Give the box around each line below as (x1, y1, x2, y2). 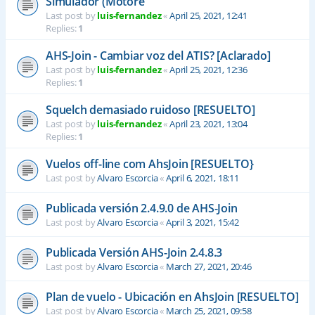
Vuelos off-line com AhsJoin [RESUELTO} (46, 156, 254, 172)
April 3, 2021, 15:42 (165, 216, 239, 229)
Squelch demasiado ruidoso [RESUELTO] (46, 102, 255, 117)
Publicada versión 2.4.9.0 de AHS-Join (46, 200, 238, 216)
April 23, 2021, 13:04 (169, 117, 247, 130)
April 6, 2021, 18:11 (165, 172, 239, 184)
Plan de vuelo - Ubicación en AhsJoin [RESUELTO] (46, 289, 299, 304)
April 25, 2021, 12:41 (169, 9, 247, 22)
